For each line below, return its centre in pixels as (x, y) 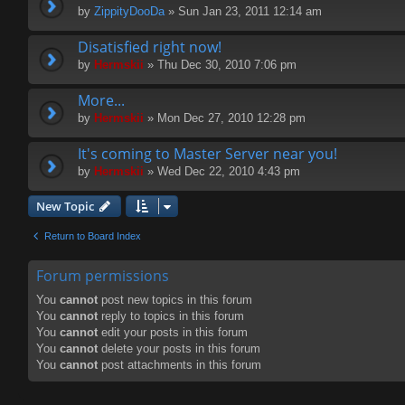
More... (101, 101)
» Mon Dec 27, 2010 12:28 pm (225, 118)
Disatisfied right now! (150, 47)
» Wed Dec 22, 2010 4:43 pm (222, 172)
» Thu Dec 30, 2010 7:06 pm (220, 65)
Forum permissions (103, 276)
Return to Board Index (93, 236)
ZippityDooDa (129, 12)
